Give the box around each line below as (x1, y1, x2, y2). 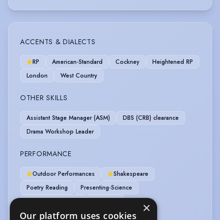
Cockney (115, 57, 139, 67)
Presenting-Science (81, 183, 132, 192)
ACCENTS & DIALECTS (20, 37, 96, 47)
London (27, 71, 48, 81)
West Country (60, 71, 97, 81)
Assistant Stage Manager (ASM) (27, 113, 110, 123)
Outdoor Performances (32, 169, 95, 179)
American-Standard (52, 57, 103, 67)
